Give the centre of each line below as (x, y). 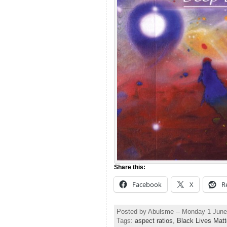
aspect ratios (154, 220)
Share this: (129, 167)
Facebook (147, 184)
